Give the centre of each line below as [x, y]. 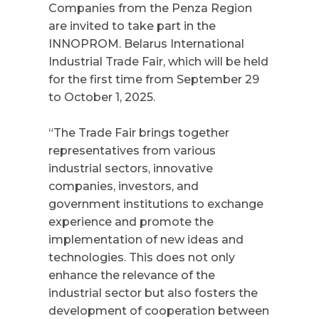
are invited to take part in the [132, 26]
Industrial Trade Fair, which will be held [158, 62]
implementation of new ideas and [146, 240]
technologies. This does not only [142, 257]
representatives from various [132, 151]
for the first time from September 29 [154, 79]
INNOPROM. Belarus [108, 44]
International [206, 44]
